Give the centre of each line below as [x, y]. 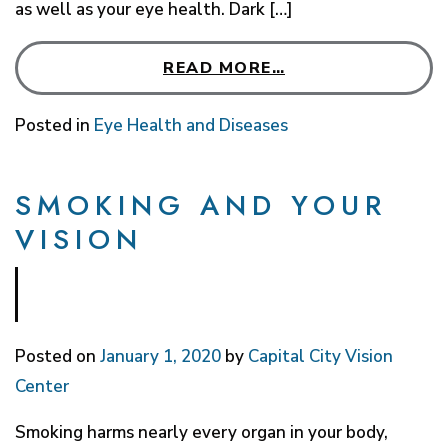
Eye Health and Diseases [191, 125]
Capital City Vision [320, 356]
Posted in [54, 125]
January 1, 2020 [160, 356]
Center [42, 386]
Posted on [57, 356]
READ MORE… [224, 67]
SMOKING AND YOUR [201, 205]
